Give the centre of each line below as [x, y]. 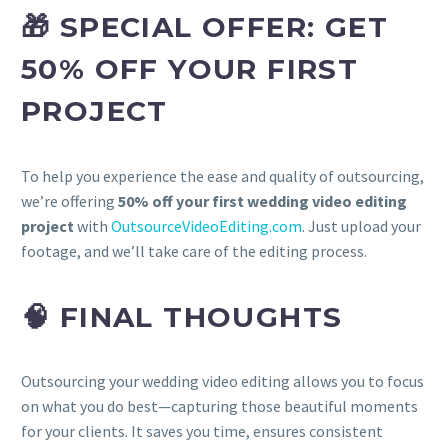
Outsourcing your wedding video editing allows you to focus [222, 381]
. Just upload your [361, 226]
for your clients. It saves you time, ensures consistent [202, 431]
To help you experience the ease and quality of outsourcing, [222, 176]
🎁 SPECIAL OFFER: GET [204, 27]
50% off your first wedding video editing [262, 201]
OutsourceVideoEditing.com [206, 226]
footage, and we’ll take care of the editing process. [194, 251]
